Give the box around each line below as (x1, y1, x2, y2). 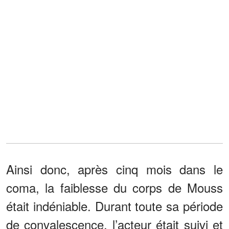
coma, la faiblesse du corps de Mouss (6, 178, 223, 197)
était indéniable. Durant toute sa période (6, 197, 223, 215)
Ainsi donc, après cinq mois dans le (6, 160, 223, 178)
